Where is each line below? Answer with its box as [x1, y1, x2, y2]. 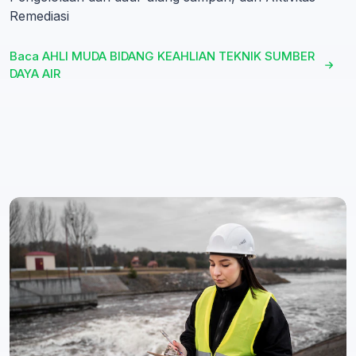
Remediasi [10, 8, 69, 25]
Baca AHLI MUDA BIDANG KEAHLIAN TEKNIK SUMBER [10, 48, 315, 64]
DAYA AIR [10, 66, 60, 82]
